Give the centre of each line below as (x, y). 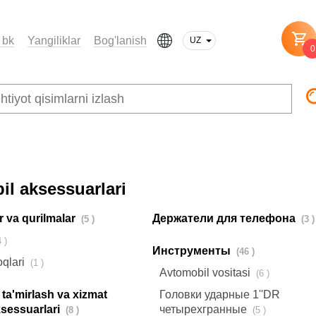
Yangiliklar (54, 41)
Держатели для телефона (225, 219)
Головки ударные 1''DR (220, 295)
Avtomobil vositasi (206, 273)
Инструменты (193, 251)
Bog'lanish (120, 41)
